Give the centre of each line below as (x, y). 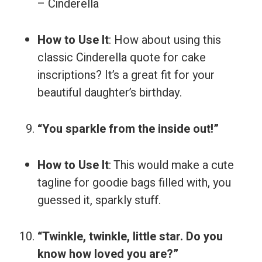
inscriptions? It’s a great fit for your (126, 75)
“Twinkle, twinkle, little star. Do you (130, 237)
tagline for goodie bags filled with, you (134, 183)
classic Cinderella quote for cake (122, 58)
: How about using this (165, 40)
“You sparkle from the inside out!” (128, 129)
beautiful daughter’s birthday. (110, 93)
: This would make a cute (171, 165)
